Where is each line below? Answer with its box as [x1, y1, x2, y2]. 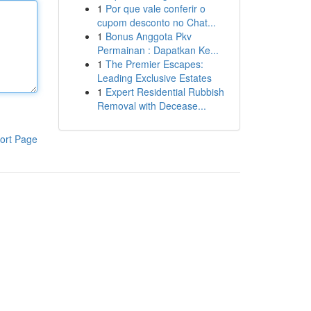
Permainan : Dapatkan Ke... [96, 43, 219, 57]
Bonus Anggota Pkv [105, 29, 192, 43]
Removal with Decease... [96, 99, 206, 112]
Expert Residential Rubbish [105, 85, 224, 99]
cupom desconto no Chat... [96, 15, 216, 29]
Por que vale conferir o [105, 1, 205, 15]
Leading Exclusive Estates [96, 71, 212, 85]
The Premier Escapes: [105, 57, 203, 71]
